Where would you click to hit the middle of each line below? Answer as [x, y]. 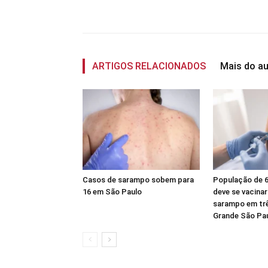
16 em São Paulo [112, 191]
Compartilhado [135, 8]
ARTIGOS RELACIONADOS [149, 66]
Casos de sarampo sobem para [138, 179]
